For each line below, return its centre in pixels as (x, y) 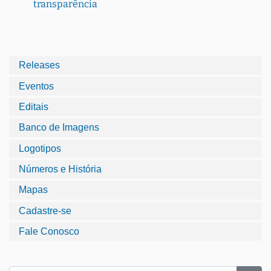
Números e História (60, 169)
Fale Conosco (49, 232)
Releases (39, 65)
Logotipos (40, 148)
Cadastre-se (45, 211)
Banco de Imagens (59, 128)
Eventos (36, 86)
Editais (34, 106)
